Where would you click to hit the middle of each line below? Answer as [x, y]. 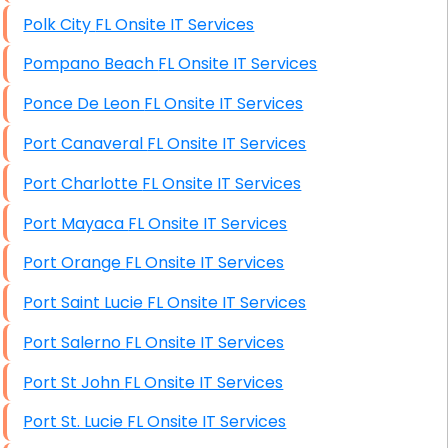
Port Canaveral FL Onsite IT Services [227, 144]
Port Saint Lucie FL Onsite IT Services [227, 303]
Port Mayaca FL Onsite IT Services [208, 223]
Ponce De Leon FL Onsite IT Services [224, 104]
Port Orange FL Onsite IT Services [205, 263]
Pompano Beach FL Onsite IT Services [238, 64]
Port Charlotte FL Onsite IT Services [222, 183]
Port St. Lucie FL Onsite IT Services [207, 422]
